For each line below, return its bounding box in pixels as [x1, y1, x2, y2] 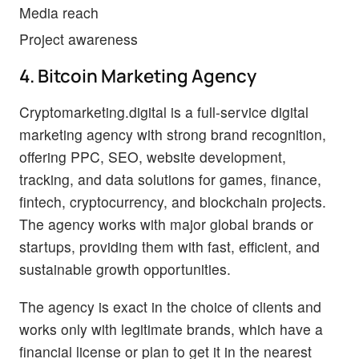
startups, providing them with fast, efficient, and [19, 236, 320, 257]
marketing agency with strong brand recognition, [19, 124, 326, 145]
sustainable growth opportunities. [19, 259, 231, 280]
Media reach [19, 2, 99, 23]
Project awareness [19, 29, 138, 50]
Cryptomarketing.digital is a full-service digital [19, 102, 309, 123]
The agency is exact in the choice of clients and [19, 296, 321, 317]
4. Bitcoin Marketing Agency [19, 63, 256, 89]
